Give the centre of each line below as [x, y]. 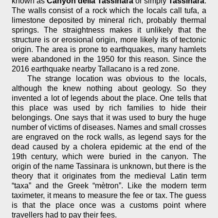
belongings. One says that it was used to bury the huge [109, 118]
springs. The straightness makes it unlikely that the [109, 30]
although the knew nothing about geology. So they [109, 89]
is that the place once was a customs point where [109, 205]
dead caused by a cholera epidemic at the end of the [109, 147]
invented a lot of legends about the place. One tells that [109, 98]
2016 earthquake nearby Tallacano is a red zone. [96, 69]
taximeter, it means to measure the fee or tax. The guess [109, 196]
